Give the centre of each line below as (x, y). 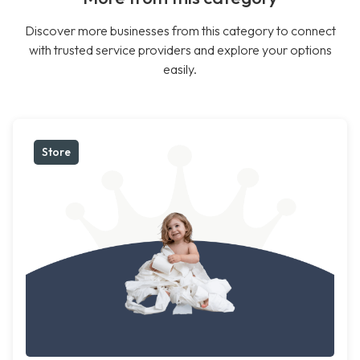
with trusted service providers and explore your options (180, 50)
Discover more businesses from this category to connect (180, 31)
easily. (180, 70)
